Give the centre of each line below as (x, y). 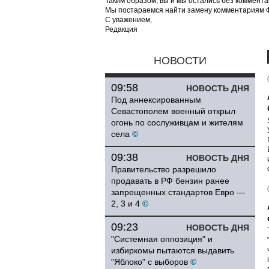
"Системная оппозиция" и (162, 239)
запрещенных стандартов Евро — (178, 192)
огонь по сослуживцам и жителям (177, 122)
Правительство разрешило (164, 169)
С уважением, (128, 20)
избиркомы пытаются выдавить (173, 250)
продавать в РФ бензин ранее (170, 181)
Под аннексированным (156, 100)
